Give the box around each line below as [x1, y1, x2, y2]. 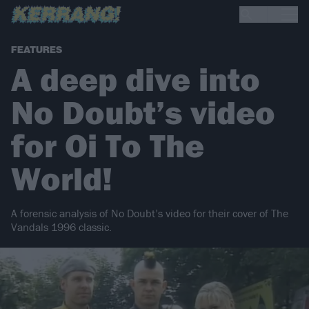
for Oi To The [11, 125, 204, 166]
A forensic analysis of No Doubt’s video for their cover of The [11, 206, 288, 221]
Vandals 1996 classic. [11, 220, 112, 235]
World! [11, 158, 112, 199]
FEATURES [11, 44, 62, 57]
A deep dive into [11, 59, 260, 100]
